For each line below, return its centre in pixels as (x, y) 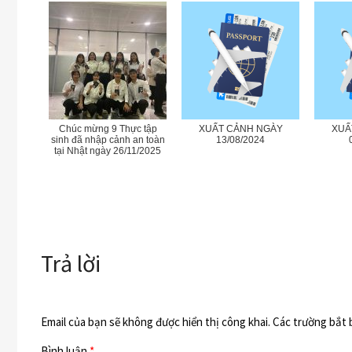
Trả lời (71, 264)
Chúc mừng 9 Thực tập (108, 128)
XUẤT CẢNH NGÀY (240, 128)
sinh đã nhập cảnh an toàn (108, 139)
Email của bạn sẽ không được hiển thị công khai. (156, 321)
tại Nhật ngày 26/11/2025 (108, 150)
